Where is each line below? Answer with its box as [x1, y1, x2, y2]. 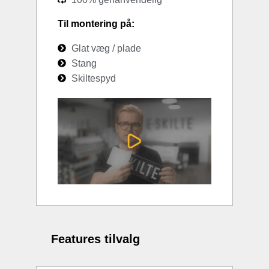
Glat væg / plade [71, 43, 141, 53]
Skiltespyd [71, 73, 116, 83]
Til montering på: [58, 18, 134, 29]
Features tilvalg [51, 232, 140, 246]
